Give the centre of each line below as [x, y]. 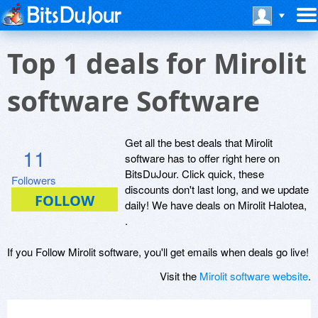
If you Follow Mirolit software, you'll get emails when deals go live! [158, 252]
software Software [133, 100]
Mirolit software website [254, 276]
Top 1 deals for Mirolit [157, 63]
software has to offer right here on [202, 158]
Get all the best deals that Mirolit [199, 142]
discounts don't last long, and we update [217, 189]
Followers [34, 180]
